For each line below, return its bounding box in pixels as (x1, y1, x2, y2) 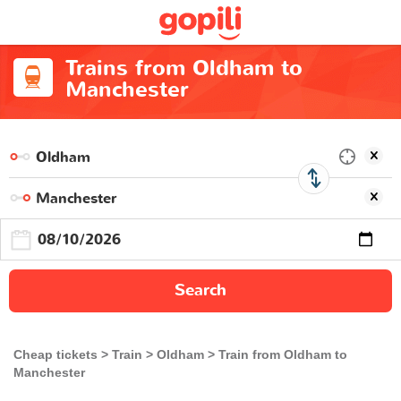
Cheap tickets (13, 347, 98, 362)
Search (175, 279, 226, 302)
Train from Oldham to (218, 347, 347, 362)
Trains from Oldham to (64, 54, 303, 83)
